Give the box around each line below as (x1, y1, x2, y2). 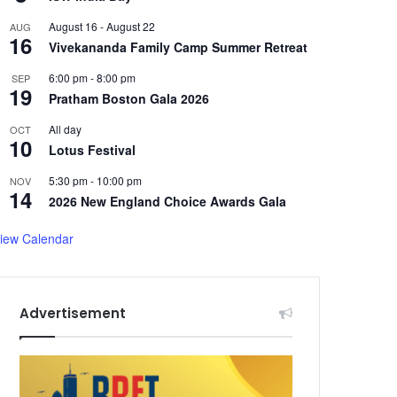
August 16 (49, 19, 98, 34)
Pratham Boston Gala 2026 (49, 90, 210, 107)
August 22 (106, 19, 156, 34)
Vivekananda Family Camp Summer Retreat (49, 38, 308, 56)
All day (49, 121, 82, 136)
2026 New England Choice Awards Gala (49, 192, 287, 210)
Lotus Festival (49, 141, 136, 159)
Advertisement (19, 304, 127, 323)
